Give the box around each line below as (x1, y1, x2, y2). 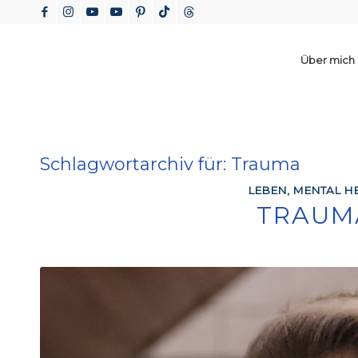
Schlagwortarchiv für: (40, 153, 231, 175)
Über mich (300, 54, 355, 66)
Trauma (231, 153, 300, 175)
